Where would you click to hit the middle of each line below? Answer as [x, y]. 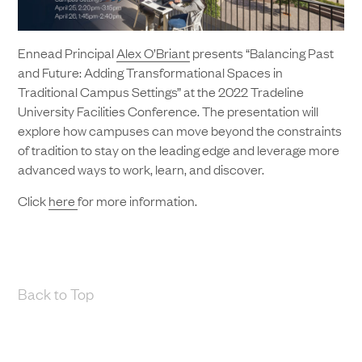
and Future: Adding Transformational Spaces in [151, 72]
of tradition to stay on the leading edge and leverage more [179, 149]
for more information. [138, 200]
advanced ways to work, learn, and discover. [141, 168]
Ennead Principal [67, 52]
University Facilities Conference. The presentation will [168, 110]
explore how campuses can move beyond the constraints [180, 130]
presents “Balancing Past [262, 52]
